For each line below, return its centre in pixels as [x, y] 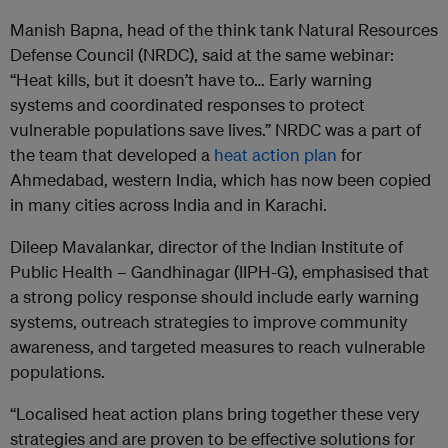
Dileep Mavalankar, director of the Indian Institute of [206, 247]
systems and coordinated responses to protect [187, 105]
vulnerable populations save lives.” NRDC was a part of [215, 130]
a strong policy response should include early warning [214, 297]
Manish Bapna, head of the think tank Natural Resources [224, 30]
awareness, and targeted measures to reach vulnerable [217, 347]
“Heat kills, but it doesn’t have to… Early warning [191, 80]
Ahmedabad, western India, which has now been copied [220, 180]
